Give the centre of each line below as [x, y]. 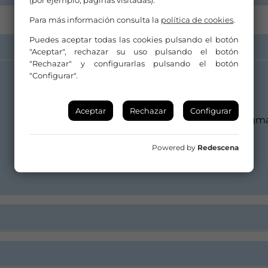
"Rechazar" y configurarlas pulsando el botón [134, 63]
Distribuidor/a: [177, 87]
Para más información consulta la [95, 20]
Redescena [218, 147]
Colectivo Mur [174, 101]
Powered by [175, 147]
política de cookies [197, 20]
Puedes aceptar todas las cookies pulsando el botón [134, 39]
